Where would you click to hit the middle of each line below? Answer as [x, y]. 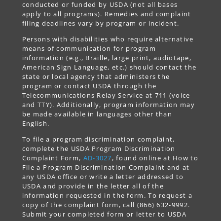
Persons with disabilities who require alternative [108, 39]
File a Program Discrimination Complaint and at [106, 167]
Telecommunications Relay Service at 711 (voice [106, 95]
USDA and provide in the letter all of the [93, 186]
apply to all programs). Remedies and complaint [107, 14]
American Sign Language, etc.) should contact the [109, 67]
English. [36, 123]
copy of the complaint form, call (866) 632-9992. [106, 204]
